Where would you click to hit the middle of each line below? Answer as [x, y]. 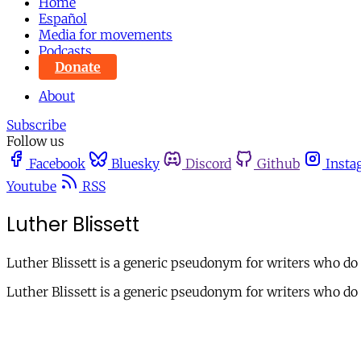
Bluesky [135, 164]
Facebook [57, 164]
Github [278, 164]
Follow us [35, 141]
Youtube [31, 186]
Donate [78, 67]
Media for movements [106, 35]
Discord [208, 164]
